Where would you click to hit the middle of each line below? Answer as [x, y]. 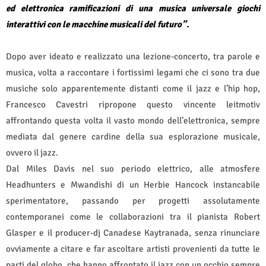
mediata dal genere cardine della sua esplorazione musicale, [133, 136]
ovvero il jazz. [32, 152]
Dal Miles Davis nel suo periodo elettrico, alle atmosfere [133, 168]
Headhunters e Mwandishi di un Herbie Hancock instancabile [133, 184]
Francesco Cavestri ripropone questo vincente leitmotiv [133, 104]
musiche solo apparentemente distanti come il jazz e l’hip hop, [133, 88]
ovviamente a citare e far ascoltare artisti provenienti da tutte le [133, 248]
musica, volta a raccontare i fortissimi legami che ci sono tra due [133, 72]
